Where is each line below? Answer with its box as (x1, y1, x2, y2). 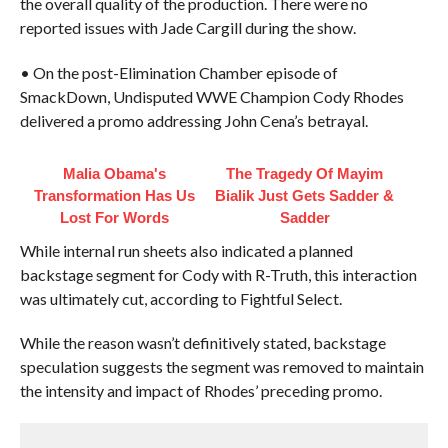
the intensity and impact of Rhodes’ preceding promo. (19, 381, 382, 400)
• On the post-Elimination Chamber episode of (19, 63, 338, 82)
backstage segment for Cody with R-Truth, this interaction (19, 265, 417, 284)
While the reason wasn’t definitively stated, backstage (19, 333, 386, 352)
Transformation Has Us (34, 187, 196, 204)
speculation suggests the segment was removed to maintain (19, 357, 424, 376)
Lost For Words (60, 209, 170, 226)
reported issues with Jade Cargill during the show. (19, 18, 356, 37)
